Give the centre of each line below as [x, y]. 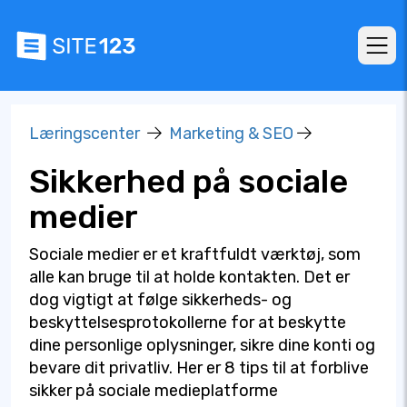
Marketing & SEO [231, 134]
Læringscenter [84, 134]
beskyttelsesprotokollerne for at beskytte [188, 323]
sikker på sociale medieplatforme [154, 391]
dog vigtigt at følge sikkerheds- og [160, 300]
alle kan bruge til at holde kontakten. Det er [189, 277]
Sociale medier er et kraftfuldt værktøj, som [195, 254]
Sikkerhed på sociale [189, 181]
